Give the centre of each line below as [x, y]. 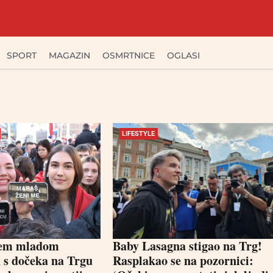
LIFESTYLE [138, 134]
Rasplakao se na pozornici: [183, 261]
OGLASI [183, 55]
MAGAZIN [69, 55]
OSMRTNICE [129, 55]
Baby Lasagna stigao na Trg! [187, 246]
